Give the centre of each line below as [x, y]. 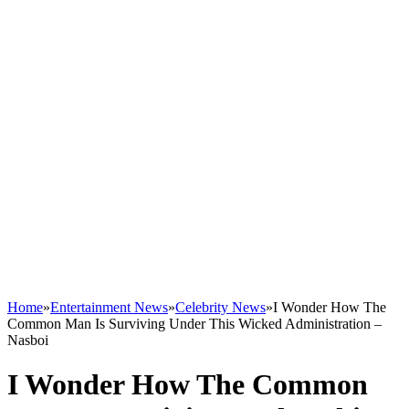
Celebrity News [220, 307]
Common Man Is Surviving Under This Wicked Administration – [194, 324]
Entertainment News [109, 307]
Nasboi [28, 340]
